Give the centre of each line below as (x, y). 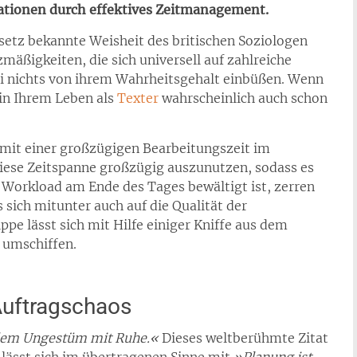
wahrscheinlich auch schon (243, 98)
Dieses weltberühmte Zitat (245, 338)
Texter (138, 98)
